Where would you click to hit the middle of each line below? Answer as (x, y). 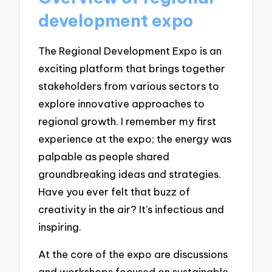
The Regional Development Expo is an (130, 50)
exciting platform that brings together (132, 68)
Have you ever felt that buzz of (114, 191)
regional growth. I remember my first (127, 121)
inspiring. (60, 226)
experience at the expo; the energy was (135, 138)
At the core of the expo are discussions (133, 254)
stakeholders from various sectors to (129, 86)
